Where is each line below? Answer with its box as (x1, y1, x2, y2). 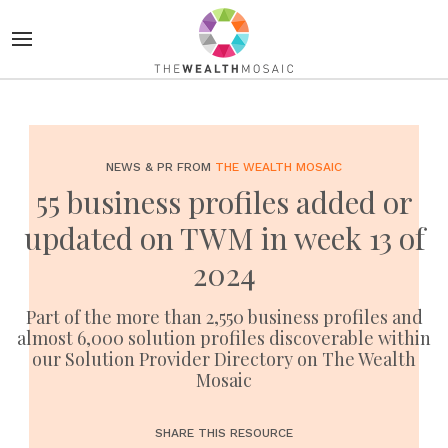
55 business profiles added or (35, 182, 413, 222)
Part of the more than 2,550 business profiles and (25, 305, 423, 329)
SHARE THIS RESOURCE (155, 426, 293, 440)
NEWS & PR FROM (106, 160, 215, 174)
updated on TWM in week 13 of (23, 218, 425, 258)
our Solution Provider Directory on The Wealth (32, 347, 416, 371)
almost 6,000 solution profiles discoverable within (17, 326, 431, 350)
